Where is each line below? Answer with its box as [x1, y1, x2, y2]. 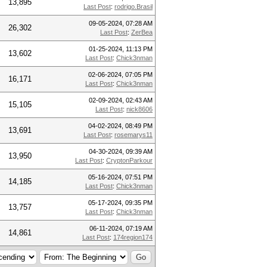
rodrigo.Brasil [114, 3, 153, 10]
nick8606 [126, 105, 153, 113]
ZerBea [131, 29, 153, 36]
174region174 [113, 234, 153, 241]
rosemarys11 [114, 131, 153, 138]
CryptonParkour [106, 157, 153, 164]
